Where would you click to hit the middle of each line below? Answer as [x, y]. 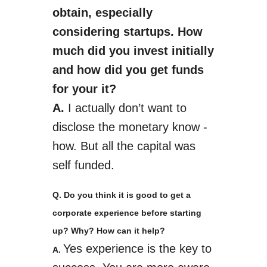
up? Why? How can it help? [108, 231]
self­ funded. [83, 165]
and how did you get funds [128, 70]
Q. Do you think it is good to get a [121, 195]
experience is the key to [147, 249]
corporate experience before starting [127, 213]
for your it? [84, 89]
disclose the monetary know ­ [130, 127]
